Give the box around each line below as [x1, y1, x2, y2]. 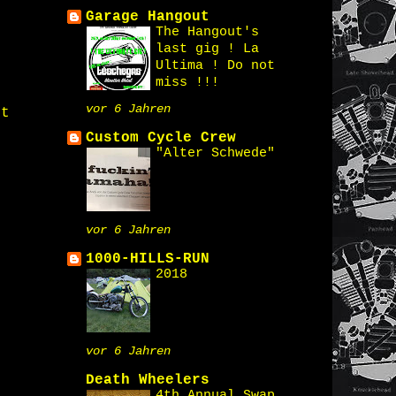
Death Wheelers [86, 372, 209, 388]
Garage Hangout [86, 9, 209, 25]
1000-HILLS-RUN [86, 251, 209, 267]
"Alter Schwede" [156, 145, 275, 161]
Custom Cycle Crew [86, 130, 236, 146]
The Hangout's [156, 24, 259, 40]
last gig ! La [156, 41, 259, 57]
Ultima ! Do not [156, 57, 275, 73]
